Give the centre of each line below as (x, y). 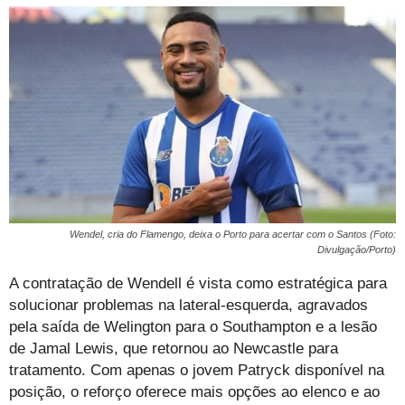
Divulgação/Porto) (357, 250)
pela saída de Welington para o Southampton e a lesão (193, 327)
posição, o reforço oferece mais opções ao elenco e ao (194, 392)
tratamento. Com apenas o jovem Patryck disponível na (197, 371)
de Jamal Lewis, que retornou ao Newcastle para (174, 349)
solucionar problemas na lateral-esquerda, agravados (188, 306)
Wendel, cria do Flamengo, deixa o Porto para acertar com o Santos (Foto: (233, 235)
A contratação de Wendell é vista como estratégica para (198, 284)
